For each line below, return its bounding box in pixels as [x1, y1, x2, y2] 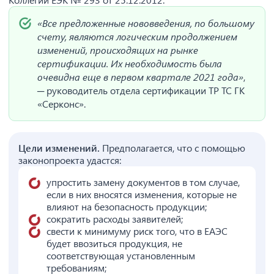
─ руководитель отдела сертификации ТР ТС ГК [37, 84, 245, 97]
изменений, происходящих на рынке [37, 43, 198, 56]
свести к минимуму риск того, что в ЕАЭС [46, 224, 228, 237]
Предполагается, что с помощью [100, 141, 245, 154]
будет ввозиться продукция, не [46, 237, 182, 250]
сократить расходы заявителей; [46, 212, 183, 225]
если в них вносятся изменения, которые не [46, 188, 237, 201]
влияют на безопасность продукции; [46, 200, 207, 213]
